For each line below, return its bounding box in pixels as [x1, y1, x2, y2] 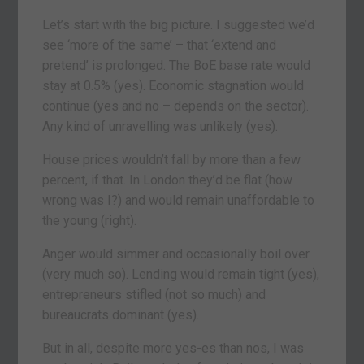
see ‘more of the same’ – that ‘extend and [42, 37, 277, 53]
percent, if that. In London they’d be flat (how [42, 171, 293, 188]
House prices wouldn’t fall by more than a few [42, 151, 301, 167]
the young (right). [42, 212, 137, 228]
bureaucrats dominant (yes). [42, 306, 200, 323]
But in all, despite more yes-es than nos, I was [42, 340, 305, 356]
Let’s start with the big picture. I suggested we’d [42, 16, 315, 32]
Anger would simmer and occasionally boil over [42, 245, 310, 262]
